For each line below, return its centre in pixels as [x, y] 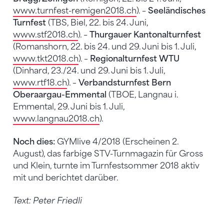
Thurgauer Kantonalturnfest [145, 34]
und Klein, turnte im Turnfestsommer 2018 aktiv [106, 165]
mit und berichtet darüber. [66, 177]
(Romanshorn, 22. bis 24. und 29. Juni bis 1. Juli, [104, 46]
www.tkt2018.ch [46, 58]
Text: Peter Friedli [47, 200]
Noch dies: [34, 141]
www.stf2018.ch [45, 34]
